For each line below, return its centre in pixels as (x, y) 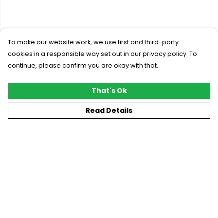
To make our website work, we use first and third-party (93, 42)
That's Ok (109, 91)
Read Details (109, 110)
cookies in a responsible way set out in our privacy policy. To (102, 54)
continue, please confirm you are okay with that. (83, 65)
